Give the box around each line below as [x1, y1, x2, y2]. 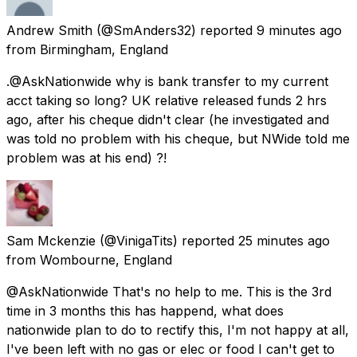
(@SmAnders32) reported [96, 22, 253, 38]
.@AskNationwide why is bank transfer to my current [6, 73, 328, 89]
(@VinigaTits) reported [100, 232, 234, 249]
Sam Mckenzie [6, 232, 96, 249]
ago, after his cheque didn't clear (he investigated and [6, 111, 329, 127]
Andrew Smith [6, 22, 92, 38]
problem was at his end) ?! [6, 149, 167, 166]
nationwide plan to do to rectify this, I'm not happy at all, [6, 321, 349, 338]
